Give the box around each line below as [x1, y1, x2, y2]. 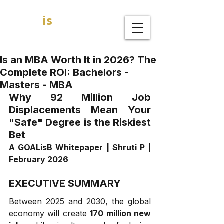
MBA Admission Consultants [9, 32, 115, 43]
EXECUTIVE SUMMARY [9, 177, 121, 189]
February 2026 [9, 154, 68, 164]
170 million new [90, 208, 151, 218]
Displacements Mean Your [9, 104, 151, 116]
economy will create [9, 208, 90, 218]
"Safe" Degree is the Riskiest [9, 116, 151, 128]
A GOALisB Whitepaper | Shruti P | [9, 142, 151, 152]
